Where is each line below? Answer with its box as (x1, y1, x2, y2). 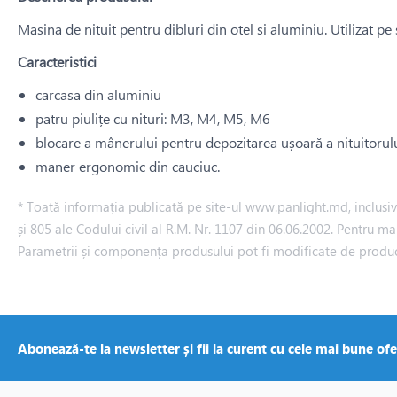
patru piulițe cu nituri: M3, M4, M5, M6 (35, 109, 270, 128)
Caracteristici (18, 52, 97, 71)
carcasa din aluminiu (35, 85, 161, 104)
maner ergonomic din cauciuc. (35, 157, 220, 175)
